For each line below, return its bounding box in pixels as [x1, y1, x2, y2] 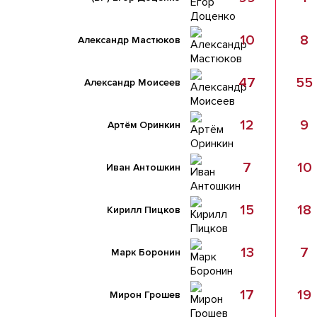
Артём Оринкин [108, 119, 180, 131]
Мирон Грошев [110, 289, 180, 301]
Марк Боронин [111, 246, 180, 258]
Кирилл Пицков [107, 204, 180, 216]
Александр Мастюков [78, 34, 180, 46]
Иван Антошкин [106, 161, 180, 173]
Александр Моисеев [84, 76, 180, 88]
